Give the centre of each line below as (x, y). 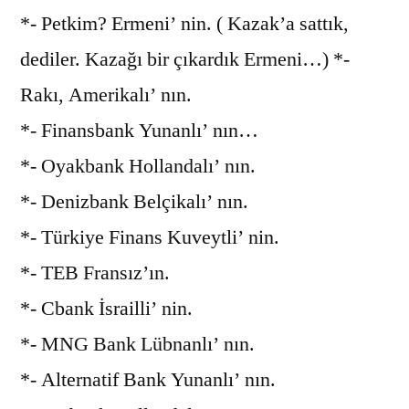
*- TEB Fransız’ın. (95, 273)
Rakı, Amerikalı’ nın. (106, 94)
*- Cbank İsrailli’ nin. (106, 308)
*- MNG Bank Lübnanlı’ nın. (137, 344)
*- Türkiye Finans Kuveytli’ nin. (150, 237)
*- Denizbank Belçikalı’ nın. (134, 201)
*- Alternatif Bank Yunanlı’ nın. (148, 379)
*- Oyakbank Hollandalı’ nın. (138, 166)
